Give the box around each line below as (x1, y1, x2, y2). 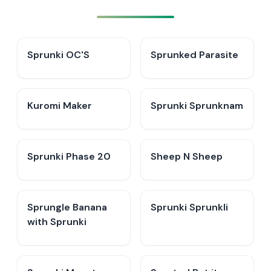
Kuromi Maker (27, 99, 92, 112)
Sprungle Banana (27, 201, 107, 214)
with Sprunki (27, 215, 87, 228)
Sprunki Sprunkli (151, 201, 228, 214)
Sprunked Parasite (151, 48, 238, 61)
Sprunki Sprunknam (151, 99, 243, 112)
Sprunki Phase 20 (27, 150, 111, 163)
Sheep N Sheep (151, 150, 223, 163)
